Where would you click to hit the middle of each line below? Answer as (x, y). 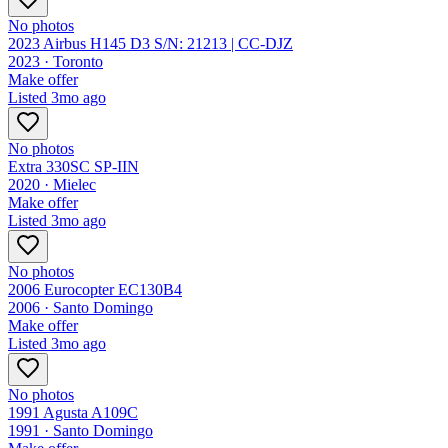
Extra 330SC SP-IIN (73, 167)
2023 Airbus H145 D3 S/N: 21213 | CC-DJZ (150, 44)
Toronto (78, 62)
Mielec (74, 185)
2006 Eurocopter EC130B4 (95, 290)
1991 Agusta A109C (73, 413)
